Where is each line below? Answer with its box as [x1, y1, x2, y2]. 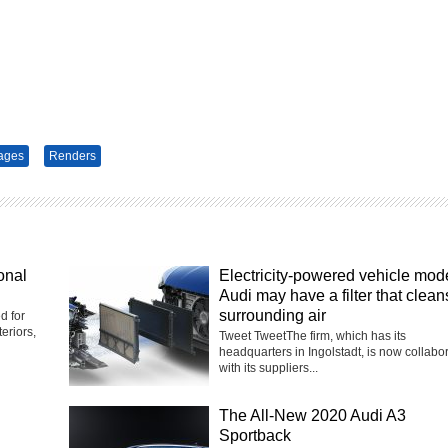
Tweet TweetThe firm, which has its [219, 329, 406, 344]
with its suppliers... [219, 361, 318, 376]
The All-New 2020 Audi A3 [219, 407, 406, 425]
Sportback [219, 427, 291, 445]
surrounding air [219, 307, 326, 325]
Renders [49, 149, 96, 164]
